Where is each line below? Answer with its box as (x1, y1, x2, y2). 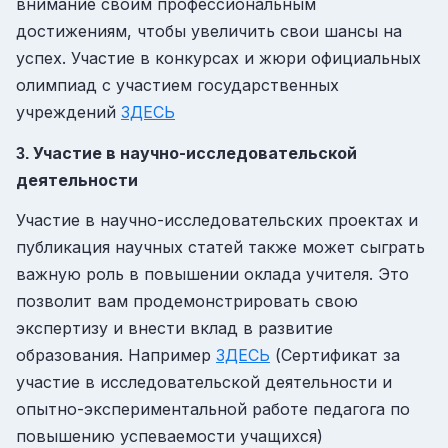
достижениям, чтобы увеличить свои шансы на (16, 21, 402, 42)
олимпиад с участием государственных (16, 75, 339, 96)
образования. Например (16, 345, 216, 366)
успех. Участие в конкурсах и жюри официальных (16, 48, 421, 69)
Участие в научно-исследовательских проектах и (16, 210, 418, 231)
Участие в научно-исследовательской (29, 142, 357, 163)
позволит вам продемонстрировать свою (16, 291, 358, 312)
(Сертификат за (270, 345, 400, 366)
